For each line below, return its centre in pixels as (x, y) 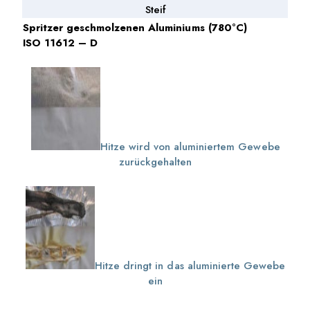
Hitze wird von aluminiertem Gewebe (190, 147)
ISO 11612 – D (60, 43)
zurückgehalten (155, 162)
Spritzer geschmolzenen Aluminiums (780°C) (135, 28)
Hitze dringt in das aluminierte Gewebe (190, 266)
